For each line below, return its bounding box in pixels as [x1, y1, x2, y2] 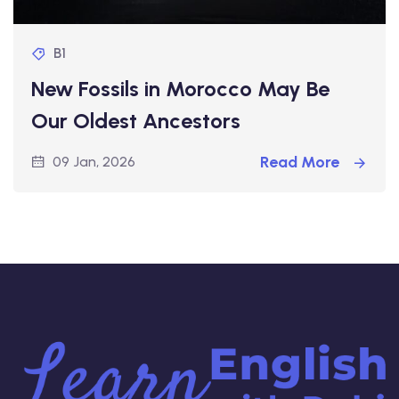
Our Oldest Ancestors [31, 107, 240, 134]
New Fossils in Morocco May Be [31, 75, 330, 102]
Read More [260, 151, 343, 172]
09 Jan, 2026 [53, 152, 135, 170]
